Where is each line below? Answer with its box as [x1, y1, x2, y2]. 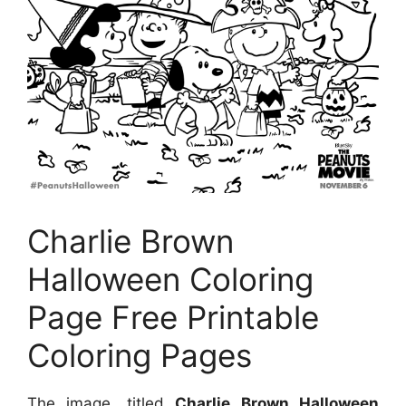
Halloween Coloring [27, 260, 314, 299]
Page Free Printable [27, 298, 319, 337]
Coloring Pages [27, 336, 252, 375]
